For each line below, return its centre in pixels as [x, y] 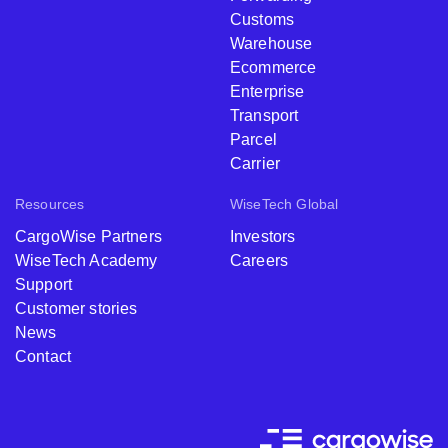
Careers [259, 260]
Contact [43, 356]
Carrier [255, 163]
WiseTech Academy [86, 260]
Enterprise [267, 91]
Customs [262, 19]
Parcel [253, 139]
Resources [50, 203]
